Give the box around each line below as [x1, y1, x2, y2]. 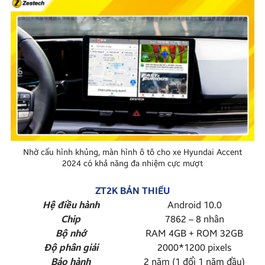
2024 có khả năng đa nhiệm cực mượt [62, 159, 203, 169]
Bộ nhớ [55, 228, 86, 240]
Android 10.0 [167, 199, 222, 211]
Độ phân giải [43, 242, 98, 254]
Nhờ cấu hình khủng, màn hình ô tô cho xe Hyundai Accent [23, 147, 242, 158]
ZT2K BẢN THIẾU [95, 185, 170, 197]
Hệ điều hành [42, 199, 99, 211]
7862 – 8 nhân [164, 214, 224, 225]
